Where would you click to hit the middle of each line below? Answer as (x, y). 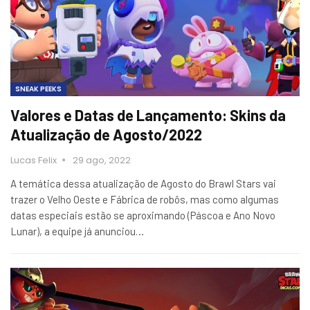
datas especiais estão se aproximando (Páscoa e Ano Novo (143, 215)
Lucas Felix (35, 160)
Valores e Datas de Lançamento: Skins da (148, 115)
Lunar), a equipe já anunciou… (77, 231)
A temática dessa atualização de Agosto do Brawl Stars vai (143, 183)
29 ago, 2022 (102, 160)
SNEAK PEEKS (38, 89)
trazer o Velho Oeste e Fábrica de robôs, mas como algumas (145, 199)
